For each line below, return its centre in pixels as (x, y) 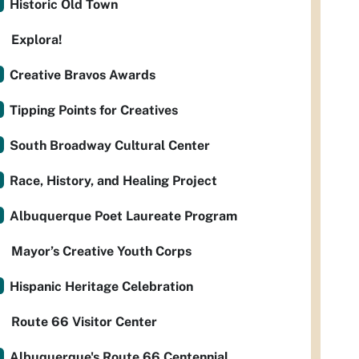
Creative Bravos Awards (83, 75)
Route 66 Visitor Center (84, 322)
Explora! (37, 40)
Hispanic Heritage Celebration (101, 286)
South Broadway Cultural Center (110, 145)
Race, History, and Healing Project (113, 181)
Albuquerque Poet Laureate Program (123, 216)
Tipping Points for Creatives (94, 110)
